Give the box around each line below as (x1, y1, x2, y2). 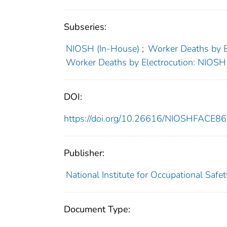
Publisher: (64, 147, 104, 160)
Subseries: (64, 21, 106, 33)
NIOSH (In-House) (65, 43, 139, 55)
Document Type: (64, 203, 130, 216)
